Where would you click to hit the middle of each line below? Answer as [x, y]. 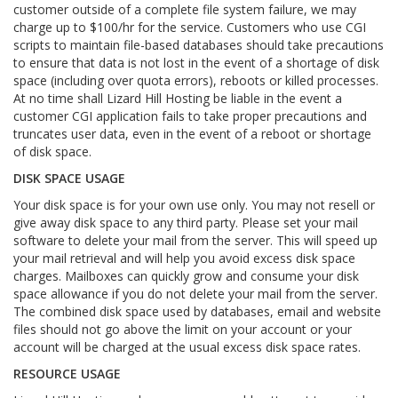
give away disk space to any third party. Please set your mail [186, 223]
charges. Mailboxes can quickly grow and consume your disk [186, 276]
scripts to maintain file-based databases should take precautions [199, 45]
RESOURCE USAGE [67, 374]
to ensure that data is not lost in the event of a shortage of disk [196, 63]
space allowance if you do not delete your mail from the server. [195, 294]
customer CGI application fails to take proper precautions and [190, 116]
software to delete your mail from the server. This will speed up [195, 240]
